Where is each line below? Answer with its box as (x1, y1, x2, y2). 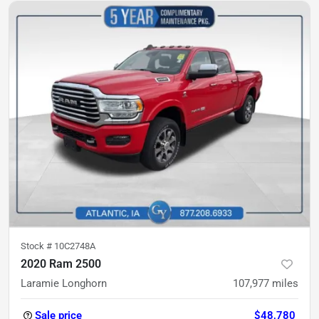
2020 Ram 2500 (21, 256, 101, 271)
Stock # (21, 240, 54, 251)
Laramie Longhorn (21, 276, 107, 290)
